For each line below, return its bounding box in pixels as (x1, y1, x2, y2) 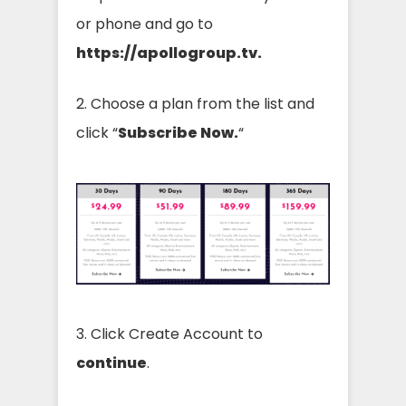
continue (76, 352, 147, 373)
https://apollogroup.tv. (76, 43, 262, 64)
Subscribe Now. (118, 122, 238, 144)
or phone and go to (76, 14, 213, 35)
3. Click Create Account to (76, 323, 263, 344)
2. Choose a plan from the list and (76, 93, 314, 115)
